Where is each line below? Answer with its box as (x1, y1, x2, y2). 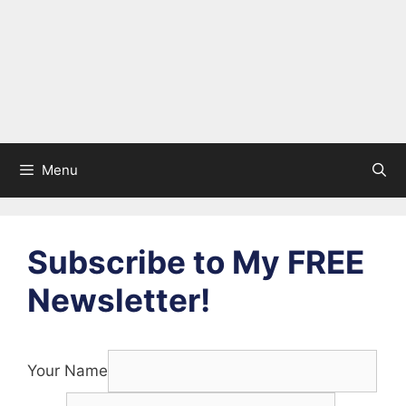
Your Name (27, 362, 108, 380)
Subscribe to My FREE (27, 243, 364, 281)
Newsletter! (27, 281, 210, 319)
